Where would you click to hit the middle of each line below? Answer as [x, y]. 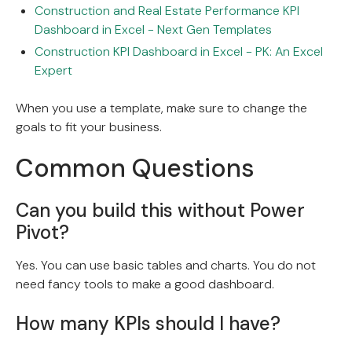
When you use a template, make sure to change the [161, 108]
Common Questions [135, 168]
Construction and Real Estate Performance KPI [167, 10]
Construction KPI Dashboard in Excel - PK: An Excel [179, 51]
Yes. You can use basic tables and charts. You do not [166, 265]
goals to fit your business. [89, 126]
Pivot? [42, 232]
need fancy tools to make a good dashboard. [145, 284]
